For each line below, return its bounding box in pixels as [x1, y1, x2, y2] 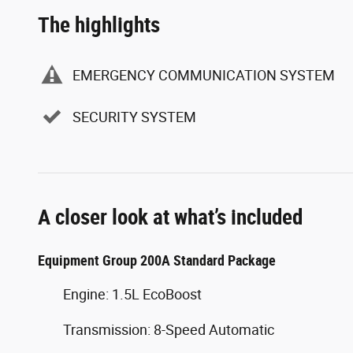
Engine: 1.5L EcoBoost [63, 286, 202, 303]
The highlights [38, 13, 160, 39]
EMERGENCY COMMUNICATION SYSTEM [72, 66, 335, 84]
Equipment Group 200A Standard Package [38, 252, 276, 269]
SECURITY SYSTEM [72, 108, 196, 125]
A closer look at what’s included [38, 205, 303, 231]
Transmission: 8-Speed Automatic [63, 321, 274, 339]
